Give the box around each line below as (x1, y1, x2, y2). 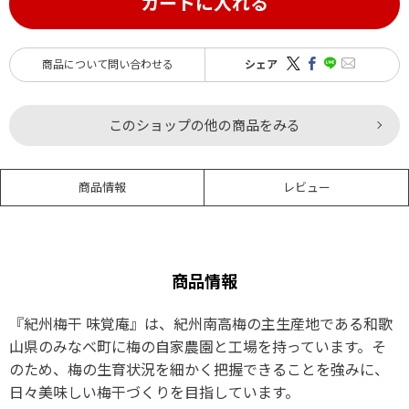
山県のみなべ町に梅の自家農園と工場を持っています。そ (9, 338, 386, 356)
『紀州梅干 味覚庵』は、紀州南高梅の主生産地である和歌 (9, 315, 393, 333)
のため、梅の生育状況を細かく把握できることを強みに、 (9, 361, 389, 379)
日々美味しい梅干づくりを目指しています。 (9, 383, 299, 402)
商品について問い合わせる (41, 58, 173, 71)
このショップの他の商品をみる (109, 117, 300, 134)
